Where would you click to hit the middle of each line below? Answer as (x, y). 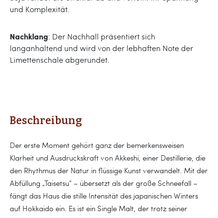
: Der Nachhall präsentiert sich (102, 36)
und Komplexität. (40, 9)
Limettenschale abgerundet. (60, 59)
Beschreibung (46, 120)
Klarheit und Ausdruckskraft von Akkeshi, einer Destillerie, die (108, 157)
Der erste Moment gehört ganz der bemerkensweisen (97, 145)
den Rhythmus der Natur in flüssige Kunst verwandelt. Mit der (109, 170)
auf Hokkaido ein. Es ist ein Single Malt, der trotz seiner (99, 208)
